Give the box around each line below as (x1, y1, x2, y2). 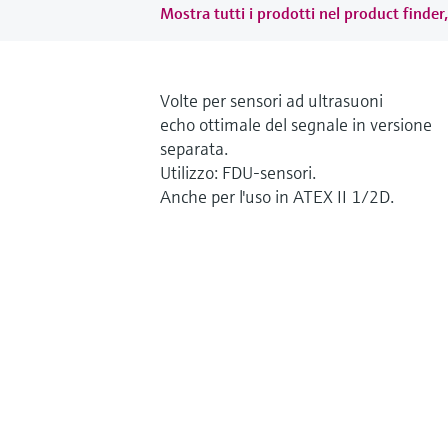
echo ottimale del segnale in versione (160, 112, 432, 136)
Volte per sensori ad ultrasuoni (160, 88, 383, 112)
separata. (160, 136, 228, 160)
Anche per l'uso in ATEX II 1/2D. (160, 184, 394, 208)
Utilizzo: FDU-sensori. (160, 160, 316, 184)
